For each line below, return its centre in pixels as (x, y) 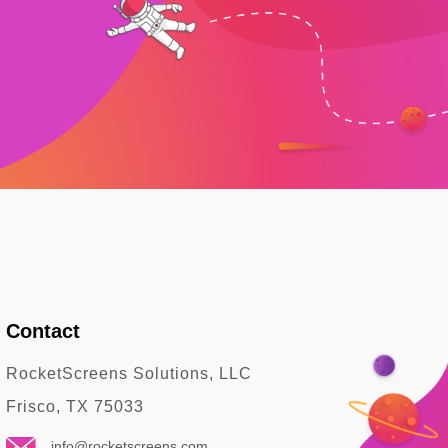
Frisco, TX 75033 (75, 407)
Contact (43, 331)
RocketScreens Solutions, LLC (129, 374)
